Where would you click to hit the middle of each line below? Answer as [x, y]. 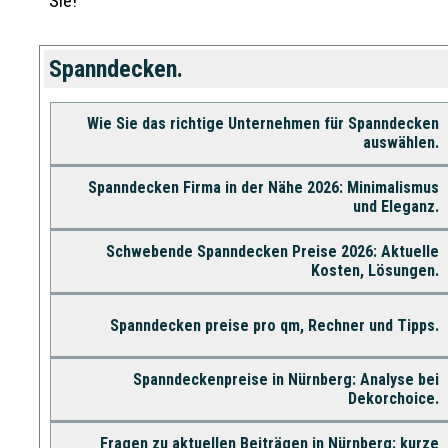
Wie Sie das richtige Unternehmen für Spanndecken [262, 123]
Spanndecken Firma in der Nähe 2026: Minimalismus [263, 187]
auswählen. [400, 142]
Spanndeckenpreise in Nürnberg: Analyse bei [285, 379]
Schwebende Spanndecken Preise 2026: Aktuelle [272, 251]
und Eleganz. [395, 206]
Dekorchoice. [393, 398]
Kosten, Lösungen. [374, 270]
